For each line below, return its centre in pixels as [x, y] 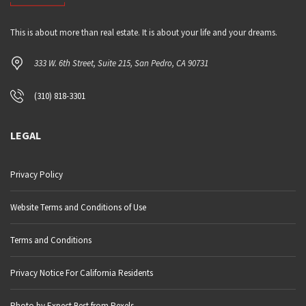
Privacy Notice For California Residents [82, 273]
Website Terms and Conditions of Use [78, 207]
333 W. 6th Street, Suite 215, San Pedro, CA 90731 [121, 63]
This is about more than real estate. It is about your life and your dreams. [144, 32]
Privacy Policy [37, 175]
